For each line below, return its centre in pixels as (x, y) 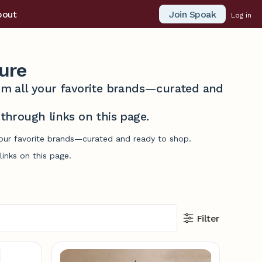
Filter (208, 218)
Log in (242, 15)
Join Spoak (193, 14)
